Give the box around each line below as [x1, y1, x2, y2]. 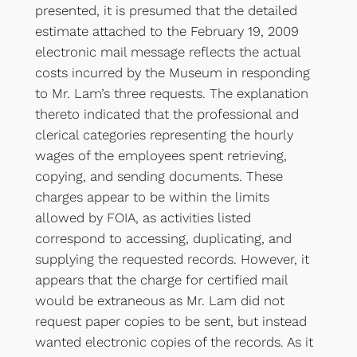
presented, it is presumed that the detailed [34, 2, 297, 19]
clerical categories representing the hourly [34, 127, 293, 143]
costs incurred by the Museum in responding [34, 65, 310, 81]
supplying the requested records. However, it [34, 251, 309, 268]
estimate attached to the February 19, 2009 [34, 23, 299, 40]
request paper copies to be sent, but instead [34, 313, 307, 330]
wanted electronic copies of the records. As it [34, 334, 313, 351]
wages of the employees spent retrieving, [34, 147, 287, 164]
